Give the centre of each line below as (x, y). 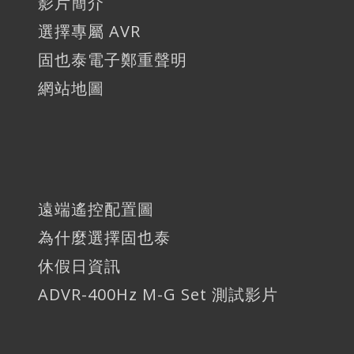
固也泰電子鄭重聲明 (113, 59)
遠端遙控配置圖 (96, 209)
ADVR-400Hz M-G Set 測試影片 (158, 294)
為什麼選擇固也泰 (104, 237)
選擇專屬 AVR (89, 31)
